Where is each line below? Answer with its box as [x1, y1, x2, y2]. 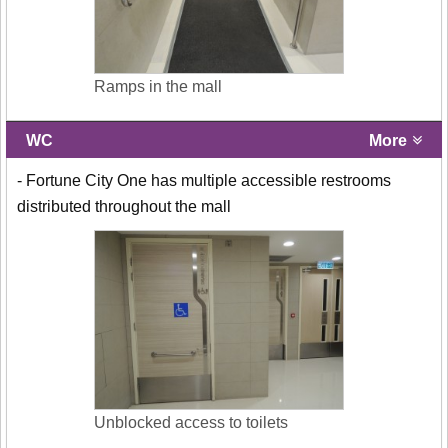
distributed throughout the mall [17, 197, 231, 215]
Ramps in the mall [94, 77, 222, 95]
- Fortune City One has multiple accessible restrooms [17, 171, 391, 189]
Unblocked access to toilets [94, 413, 288, 431]
